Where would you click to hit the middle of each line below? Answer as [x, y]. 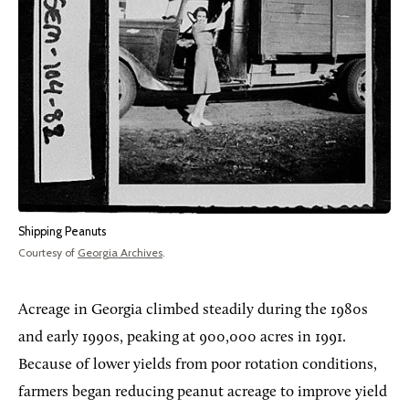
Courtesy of [48, 252]
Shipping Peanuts [62, 231]
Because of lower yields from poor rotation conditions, [198, 364]
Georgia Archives [120, 252]
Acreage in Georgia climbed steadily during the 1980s [193, 309]
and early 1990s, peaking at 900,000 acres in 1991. [182, 337]
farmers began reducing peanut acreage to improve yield [203, 392]
